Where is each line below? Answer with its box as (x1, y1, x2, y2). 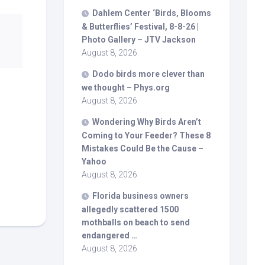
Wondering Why (92, 117, 155, 127)
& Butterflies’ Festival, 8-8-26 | (82, 21, 199, 31)
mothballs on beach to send (82, 217, 190, 227)
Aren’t (176, 117, 201, 127)
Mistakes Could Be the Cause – (82, 143, 203, 153)
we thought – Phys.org (82, 82, 170, 92)
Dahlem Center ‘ (92, 8, 155, 18)
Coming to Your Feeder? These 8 (82, 130, 211, 140)
